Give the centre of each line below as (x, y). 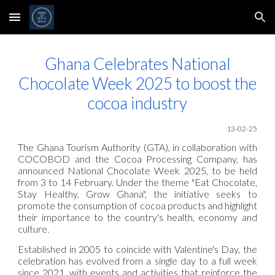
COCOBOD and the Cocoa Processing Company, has (137, 159)
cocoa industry (137, 103)
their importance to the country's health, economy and (137, 217)
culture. (34, 229)
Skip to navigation (227, 23)
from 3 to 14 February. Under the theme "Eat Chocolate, (137, 182)
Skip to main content (53, 23)
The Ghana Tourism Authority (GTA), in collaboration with (137, 147)
